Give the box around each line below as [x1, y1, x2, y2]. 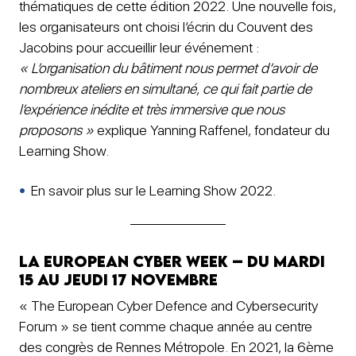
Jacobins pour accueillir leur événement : [19, 39, 259, 56]
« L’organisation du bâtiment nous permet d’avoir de [19, 60, 317, 77]
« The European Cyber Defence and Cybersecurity [19, 296, 318, 314]
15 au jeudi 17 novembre [19, 270, 218, 289]
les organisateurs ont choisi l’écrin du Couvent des [19, 18, 313, 36]
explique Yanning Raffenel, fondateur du [94, 122, 330, 139]
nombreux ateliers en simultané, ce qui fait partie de [19, 80, 311, 98]
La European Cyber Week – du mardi [19, 252, 325, 271]
